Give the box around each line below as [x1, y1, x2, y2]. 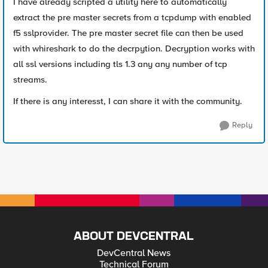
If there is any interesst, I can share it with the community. [13, 96, 242, 106]
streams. [13, 74, 47, 85]
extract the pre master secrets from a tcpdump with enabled [13, 12, 251, 23]
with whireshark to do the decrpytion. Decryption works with [13, 43, 255, 54]
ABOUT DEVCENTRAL [74, 231, 194, 242]
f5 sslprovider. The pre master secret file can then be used [13, 28, 243, 38]
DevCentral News [97, 247, 171, 259]
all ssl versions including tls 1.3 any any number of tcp [13, 59, 227, 69]
